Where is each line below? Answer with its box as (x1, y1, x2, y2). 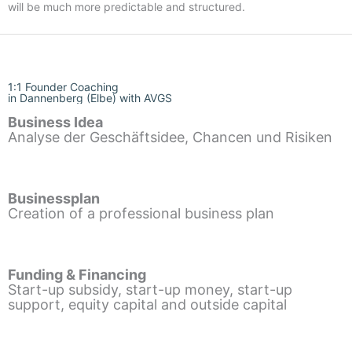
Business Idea (8, 113, 103, 130)
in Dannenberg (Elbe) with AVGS (8, 90, 172, 104)
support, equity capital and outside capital (8, 295, 287, 313)
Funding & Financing (8, 266, 146, 283)
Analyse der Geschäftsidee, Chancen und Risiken (8, 128, 332, 145)
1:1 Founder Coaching (8, 79, 119, 93)
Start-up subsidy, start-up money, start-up (8, 280, 292, 298)
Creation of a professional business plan (8, 204, 274, 222)
